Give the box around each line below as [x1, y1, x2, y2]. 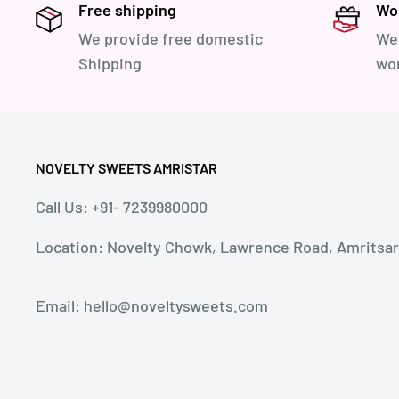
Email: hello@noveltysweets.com [36, 296, 268, 316]
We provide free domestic [78, 28, 263, 48]
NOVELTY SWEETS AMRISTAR [36, 159, 217, 176]
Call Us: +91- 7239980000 [36, 196, 208, 216]
